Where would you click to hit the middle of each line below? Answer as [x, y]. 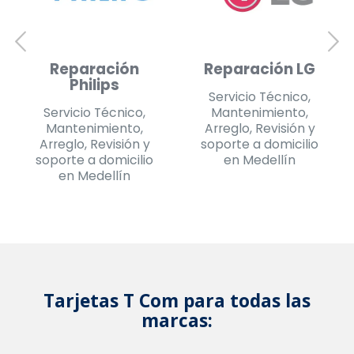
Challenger [260, 85]
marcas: [177, 321]
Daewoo [94, 85]
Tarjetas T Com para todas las [177, 301]
